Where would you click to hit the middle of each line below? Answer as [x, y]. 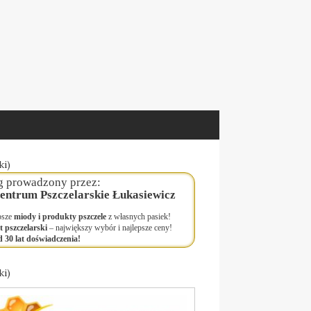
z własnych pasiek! [138, 217]
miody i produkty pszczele [60, 217]
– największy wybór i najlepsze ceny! [109, 228]
